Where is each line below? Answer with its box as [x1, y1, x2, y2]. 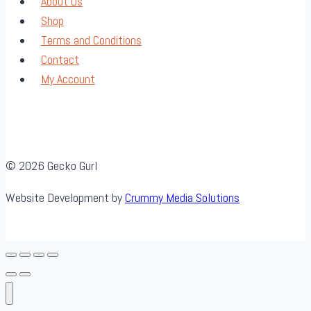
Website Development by [6, 189, 125, 205]
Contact [40, 51, 79, 68]
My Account [40, 71, 95, 87]
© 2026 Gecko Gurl [6, 157, 97, 174]
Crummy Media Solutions [125, 189, 239, 205]
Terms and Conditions [40, 32, 142, 49]
